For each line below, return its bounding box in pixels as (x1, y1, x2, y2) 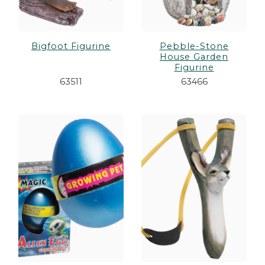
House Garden (160, 51, 228, 63)
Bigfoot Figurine (31, 41, 111, 52)
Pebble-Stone (159, 41, 229, 52)
